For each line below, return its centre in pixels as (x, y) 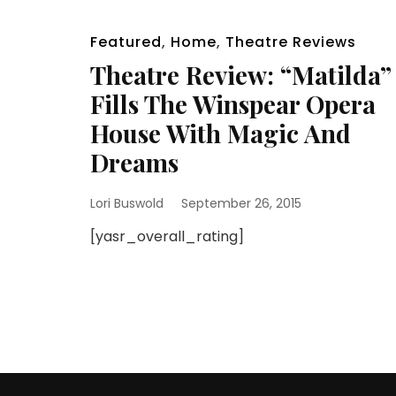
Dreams (134, 162)
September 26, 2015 (241, 203)
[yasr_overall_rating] (171, 236)
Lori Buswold (127, 203)
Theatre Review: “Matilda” (240, 75)
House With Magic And (221, 133)
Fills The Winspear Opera (233, 104)
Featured (126, 42)
